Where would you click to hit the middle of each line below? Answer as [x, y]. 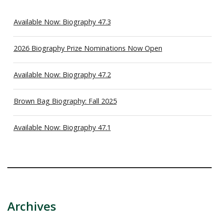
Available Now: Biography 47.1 [62, 128]
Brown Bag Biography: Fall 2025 [65, 101]
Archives [32, 206]
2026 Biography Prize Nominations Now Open [88, 48]
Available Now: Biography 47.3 [62, 22]
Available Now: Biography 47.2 [62, 75]
